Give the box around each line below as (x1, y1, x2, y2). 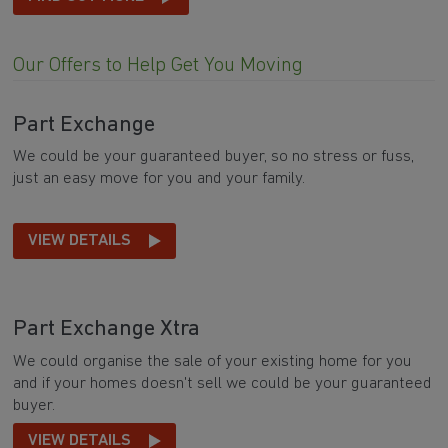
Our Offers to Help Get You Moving (13, 56, 304, 77)
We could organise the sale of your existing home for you (13, 353, 413, 371)
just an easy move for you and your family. (13, 170, 310, 188)
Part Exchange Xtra (13, 318, 201, 342)
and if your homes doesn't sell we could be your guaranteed (13, 375, 433, 393)
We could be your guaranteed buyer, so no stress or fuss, (13, 148, 415, 166)
